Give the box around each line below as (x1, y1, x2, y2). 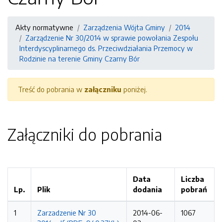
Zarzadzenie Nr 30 (37, 208, 96, 217)
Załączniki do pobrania (7, 124, 162, 144)
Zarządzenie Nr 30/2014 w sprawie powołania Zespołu (25, 33, 198, 42)
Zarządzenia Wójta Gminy (83, 23, 165, 32)
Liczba (181, 174, 204, 183)
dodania (133, 185, 162, 194)
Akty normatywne (15, 23, 73, 32)
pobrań (181, 185, 207, 194)
